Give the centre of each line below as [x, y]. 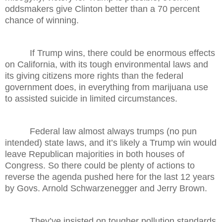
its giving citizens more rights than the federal [94, 76]
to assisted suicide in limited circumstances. [91, 98]
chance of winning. [42, 20]
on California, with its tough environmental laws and [107, 64]
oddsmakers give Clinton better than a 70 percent [102, 9]
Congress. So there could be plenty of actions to [100, 165]
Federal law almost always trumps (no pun [101, 131]
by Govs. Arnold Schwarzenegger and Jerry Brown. [106, 188]
